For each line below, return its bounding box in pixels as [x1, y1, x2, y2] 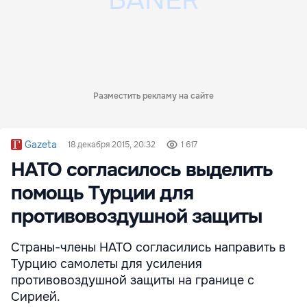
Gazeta [25, 138, 57, 151]
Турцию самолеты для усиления [11, 256, 202, 272]
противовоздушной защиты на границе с [11, 273, 254, 288]
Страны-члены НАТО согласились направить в [11, 240, 286, 256]
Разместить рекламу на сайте [93, 90, 214, 102]
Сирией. [11, 289, 60, 305]
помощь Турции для [11, 181, 193, 206]
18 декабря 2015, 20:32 [68, 139, 156, 151]
